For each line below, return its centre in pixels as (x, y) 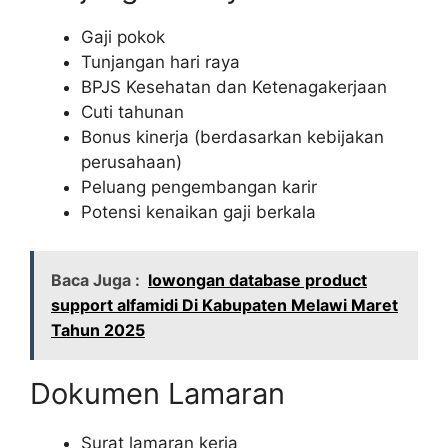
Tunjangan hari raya (160, 62)
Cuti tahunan (132, 112)
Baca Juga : (95, 279)
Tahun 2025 (98, 329)
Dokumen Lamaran (157, 393)
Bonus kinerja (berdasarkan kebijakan (232, 137)
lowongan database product (257, 279)
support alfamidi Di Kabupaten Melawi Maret (224, 304)
